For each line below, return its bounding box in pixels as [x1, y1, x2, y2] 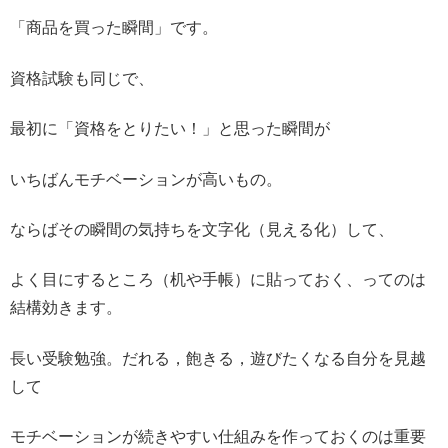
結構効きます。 [10, 299, 122, 317]
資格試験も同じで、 [10, 69, 154, 87]
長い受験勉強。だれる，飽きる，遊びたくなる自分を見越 [10, 349, 426, 367]
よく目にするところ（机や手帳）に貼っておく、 [10, 271, 362, 289]
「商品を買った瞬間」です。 [10, 19, 218, 37]
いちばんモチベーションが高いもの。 [10, 170, 282, 188]
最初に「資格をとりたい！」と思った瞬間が [10, 120, 330, 138]
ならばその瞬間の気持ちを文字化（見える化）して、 [10, 220, 394, 238]
